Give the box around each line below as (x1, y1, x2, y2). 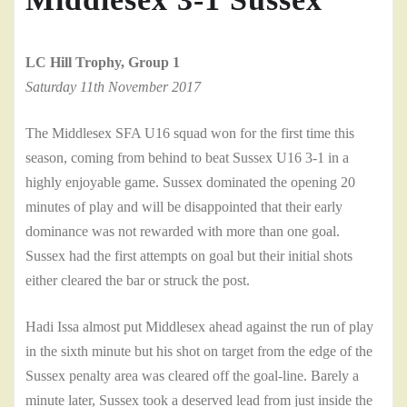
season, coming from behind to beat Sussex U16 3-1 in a (25, 150, 349, 166)
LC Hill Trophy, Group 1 (25, 55, 180, 71)
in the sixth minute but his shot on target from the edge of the (25, 343, 372, 360)
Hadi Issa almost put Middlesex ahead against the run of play (25, 319, 373, 335)
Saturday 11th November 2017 (25, 79, 201, 95)
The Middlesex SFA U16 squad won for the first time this (25, 125, 354, 142)
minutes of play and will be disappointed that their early (25, 199, 342, 215)
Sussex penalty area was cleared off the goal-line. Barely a (25, 368, 359, 384)
